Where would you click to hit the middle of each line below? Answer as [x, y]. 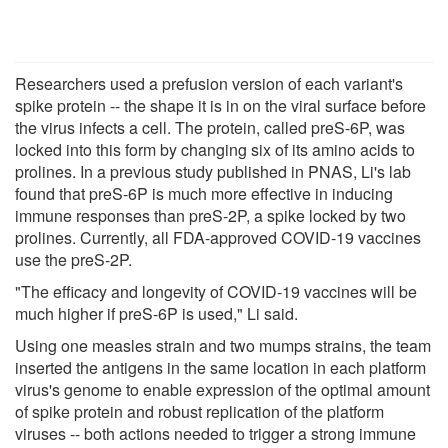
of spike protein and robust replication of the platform [199, 411]
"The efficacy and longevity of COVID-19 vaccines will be [216, 291]
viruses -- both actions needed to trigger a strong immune [215, 433]
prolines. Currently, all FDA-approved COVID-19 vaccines [218, 237]
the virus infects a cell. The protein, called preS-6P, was [210, 127]
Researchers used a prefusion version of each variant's [209, 83]
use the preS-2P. [73, 259]
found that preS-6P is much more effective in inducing [204, 193]
